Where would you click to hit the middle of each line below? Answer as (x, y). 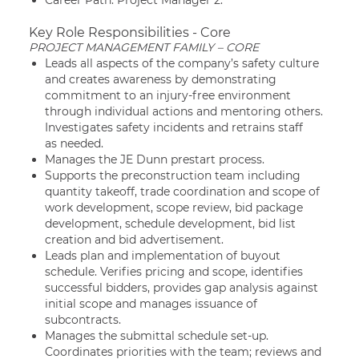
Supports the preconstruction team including (173, 175)
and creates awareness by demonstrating (161, 79)
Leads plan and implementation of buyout (163, 256)
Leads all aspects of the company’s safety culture (182, 63)
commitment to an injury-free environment (168, 95)
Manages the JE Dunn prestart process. (155, 159)
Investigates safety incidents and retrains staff (174, 127)
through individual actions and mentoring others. (184, 111)
